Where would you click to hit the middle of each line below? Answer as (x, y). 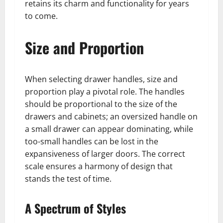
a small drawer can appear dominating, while (109, 129)
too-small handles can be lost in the (92, 142)
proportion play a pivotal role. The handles (105, 92)
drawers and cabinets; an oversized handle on (111, 117)
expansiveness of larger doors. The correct (105, 154)
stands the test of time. (68, 179)
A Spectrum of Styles (75, 208)
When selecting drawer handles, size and (101, 79)
